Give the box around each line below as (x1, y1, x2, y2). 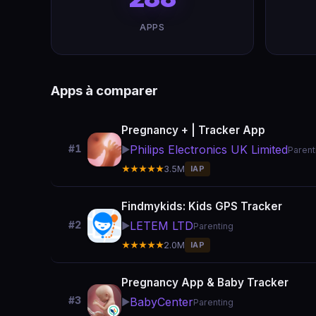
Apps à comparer (51, 83, 158, 98)
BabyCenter (130, 295, 193, 309)
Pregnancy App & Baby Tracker (121, 276, 288, 289)
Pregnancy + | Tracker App (121, 123, 265, 137)
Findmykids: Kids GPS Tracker (121, 200, 282, 213)
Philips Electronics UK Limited (130, 142, 288, 157)
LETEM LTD (130, 219, 193, 233)
